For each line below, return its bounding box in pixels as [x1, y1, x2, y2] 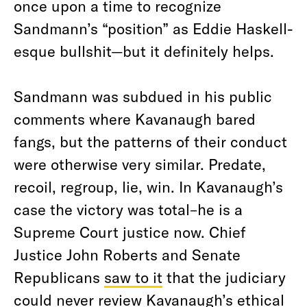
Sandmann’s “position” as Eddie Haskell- [14, 19, 293, 37]
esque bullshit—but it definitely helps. [14, 42, 274, 60]
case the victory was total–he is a [14, 200, 243, 218]
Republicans [14, 268, 104, 286]
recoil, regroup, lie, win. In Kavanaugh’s [14, 177, 283, 195]
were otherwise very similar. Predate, [14, 155, 266, 173]
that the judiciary [162, 268, 286, 286]
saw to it [104, 268, 162, 286]
